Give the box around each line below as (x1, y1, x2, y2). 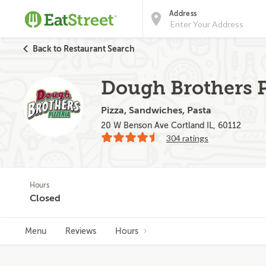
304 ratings (166, 133, 208, 143)
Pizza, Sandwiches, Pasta (101, 105, 211, 116)
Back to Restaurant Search (33, 44, 135, 53)
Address (169, 9, 197, 18)
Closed (30, 193, 61, 204)
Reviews (65, 227, 96, 236)
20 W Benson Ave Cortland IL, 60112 (101, 121, 241, 130)
